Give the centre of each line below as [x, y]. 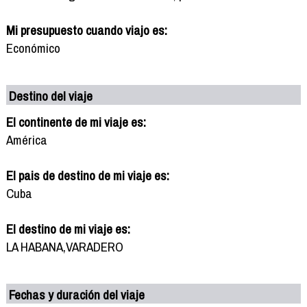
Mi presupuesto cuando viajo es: [86, 30]
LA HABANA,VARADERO [64, 246]
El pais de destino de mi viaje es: [87, 175]
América [26, 139]
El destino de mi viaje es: [68, 229]
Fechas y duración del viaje [77, 294]
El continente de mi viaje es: [76, 122]
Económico [33, 48]
